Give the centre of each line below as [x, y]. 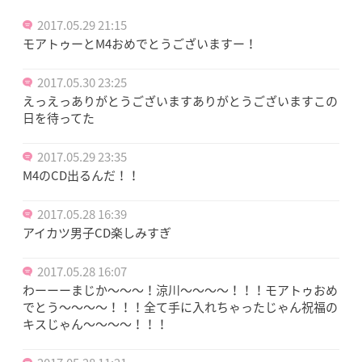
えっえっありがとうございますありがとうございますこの [180, 101]
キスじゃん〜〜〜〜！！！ [95, 324]
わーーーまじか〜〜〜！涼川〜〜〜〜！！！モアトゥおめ [180, 290]
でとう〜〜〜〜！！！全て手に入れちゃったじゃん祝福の [180, 307]
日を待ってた [59, 118]
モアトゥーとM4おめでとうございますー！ [140, 43]
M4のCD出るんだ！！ [81, 175]
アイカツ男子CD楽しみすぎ [97, 232]
